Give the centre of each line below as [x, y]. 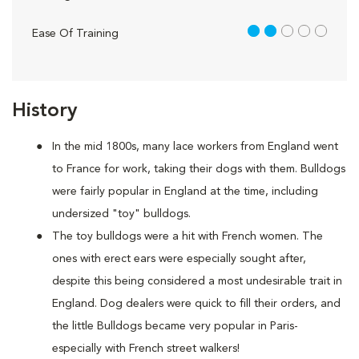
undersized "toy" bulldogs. [121, 214]
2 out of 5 [271, 33]
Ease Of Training [75, 34]
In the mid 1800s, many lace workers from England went [195, 147]
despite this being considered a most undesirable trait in [197, 281]
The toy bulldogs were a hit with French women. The [188, 236]
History [44, 111]
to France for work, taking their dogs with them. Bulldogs [199, 169]
